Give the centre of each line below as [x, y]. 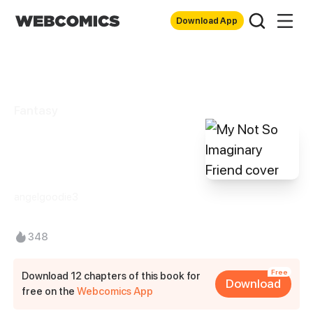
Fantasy [36, 110]
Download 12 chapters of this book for [111, 276]
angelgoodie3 [46, 196]
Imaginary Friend [94, 168]
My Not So [63, 142]
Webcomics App [115, 291]
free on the [50, 291]
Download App [207, 20]
